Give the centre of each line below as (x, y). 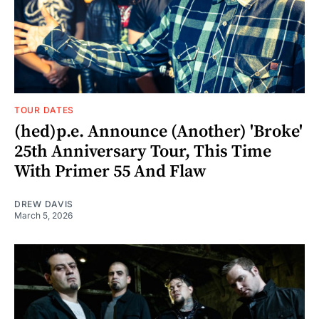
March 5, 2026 (43, 215)
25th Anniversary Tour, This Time (143, 151)
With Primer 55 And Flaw (110, 171)
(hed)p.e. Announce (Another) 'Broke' (158, 131)
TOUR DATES (44, 110)
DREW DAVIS (44, 204)
